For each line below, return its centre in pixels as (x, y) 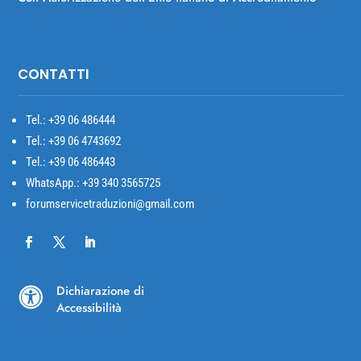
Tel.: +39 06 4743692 (74, 141)
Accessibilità (89, 308)
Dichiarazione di (100, 291)
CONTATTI (54, 75)
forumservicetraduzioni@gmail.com (110, 204)
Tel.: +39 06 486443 (71, 162)
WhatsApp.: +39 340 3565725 (93, 183)
